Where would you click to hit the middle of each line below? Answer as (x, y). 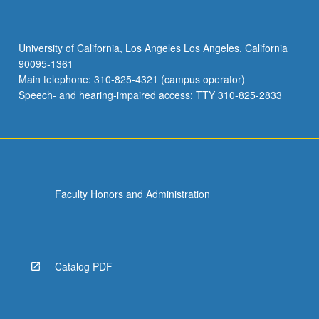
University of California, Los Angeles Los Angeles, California (153, 48)
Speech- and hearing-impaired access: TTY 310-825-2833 (150, 95)
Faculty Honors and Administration (132, 193)
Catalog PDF (83, 266)
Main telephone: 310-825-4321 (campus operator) (131, 79)
